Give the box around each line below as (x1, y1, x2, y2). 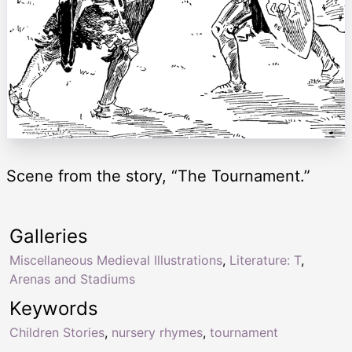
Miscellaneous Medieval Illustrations (9, 251, 222, 268)
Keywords (9, 296, 98, 320)
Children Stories (9, 324, 104, 340)
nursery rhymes (112, 324, 203, 340)
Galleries (9, 224, 88, 247)
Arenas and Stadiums (9, 270, 135, 287)
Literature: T (229, 251, 301, 268)
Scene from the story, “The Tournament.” (6, 166, 310, 185)
